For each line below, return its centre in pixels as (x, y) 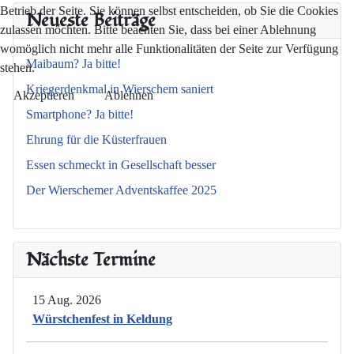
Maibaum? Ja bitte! (73, 64)
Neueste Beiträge (91, 21)
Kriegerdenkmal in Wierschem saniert (120, 89)
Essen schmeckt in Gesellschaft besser (121, 165)
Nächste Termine (91, 260)
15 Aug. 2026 (67, 300)
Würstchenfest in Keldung (102, 319)
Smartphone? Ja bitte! (80, 115)
